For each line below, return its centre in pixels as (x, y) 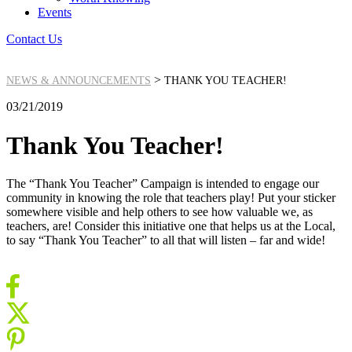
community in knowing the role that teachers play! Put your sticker (171, 198)
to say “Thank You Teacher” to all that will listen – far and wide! (166, 240)
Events (55, 13)
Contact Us (34, 39)
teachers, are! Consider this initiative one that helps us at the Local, (171, 226)
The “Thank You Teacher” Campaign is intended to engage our (163, 184)
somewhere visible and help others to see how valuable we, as (159, 212)
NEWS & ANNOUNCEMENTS (79, 81)
